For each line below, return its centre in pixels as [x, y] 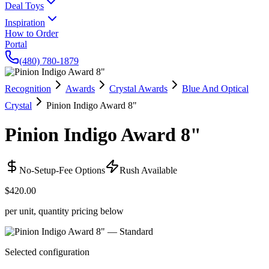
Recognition [28, 89]
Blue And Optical [215, 89]
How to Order [32, 33]
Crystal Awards [138, 89]
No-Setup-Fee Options [62, 170]
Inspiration [25, 23]
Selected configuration [47, 252]
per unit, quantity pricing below [64, 211]
